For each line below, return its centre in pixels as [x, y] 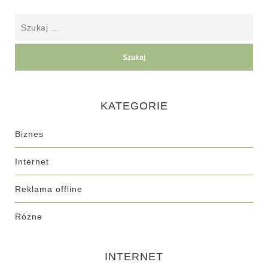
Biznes [29, 134]
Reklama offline [49, 189]
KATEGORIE [134, 106]
